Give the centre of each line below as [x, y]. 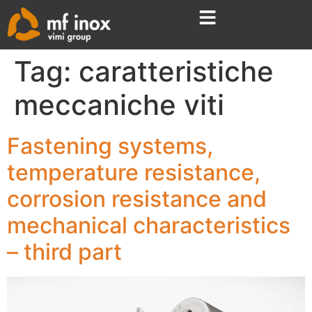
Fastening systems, [110, 146]
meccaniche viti [119, 105]
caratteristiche [176, 72]
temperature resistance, [134, 173]
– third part [64, 252]
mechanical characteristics [149, 226]
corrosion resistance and [137, 199]
